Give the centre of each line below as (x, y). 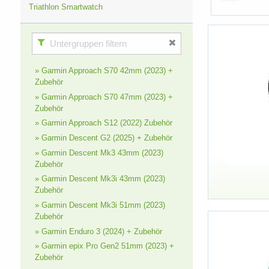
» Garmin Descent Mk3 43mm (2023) (99, 153)
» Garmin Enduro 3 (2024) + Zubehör (98, 231)
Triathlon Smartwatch (66, 7)
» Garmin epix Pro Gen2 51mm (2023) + (104, 246)
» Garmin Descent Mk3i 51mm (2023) (100, 205)
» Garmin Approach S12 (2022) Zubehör (103, 123)
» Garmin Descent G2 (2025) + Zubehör (103, 138)
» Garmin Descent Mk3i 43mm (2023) (100, 179)
